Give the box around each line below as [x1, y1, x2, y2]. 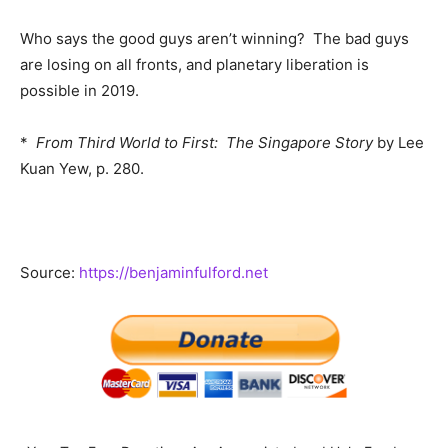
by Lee [373, 133, 424, 153]
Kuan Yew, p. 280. [20, 159, 144, 179]
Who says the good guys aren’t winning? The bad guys [20, 29, 409, 49]
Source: [20, 263, 79, 283]
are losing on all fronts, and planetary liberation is [20, 55, 369, 75]
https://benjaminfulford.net [79, 263, 268, 283]
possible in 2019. [20, 81, 139, 101]
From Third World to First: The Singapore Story [36, 133, 373, 153]
